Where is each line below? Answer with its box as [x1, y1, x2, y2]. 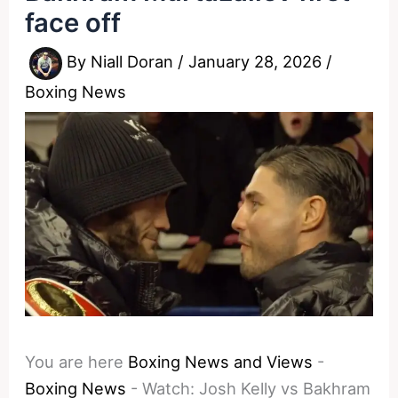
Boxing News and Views [128, 352, 314, 372]
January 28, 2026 [188, 52, 327, 72]
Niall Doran [91, 52, 179, 72]
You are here [25, 352, 124, 372]
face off [25, 6, 122, 38]
